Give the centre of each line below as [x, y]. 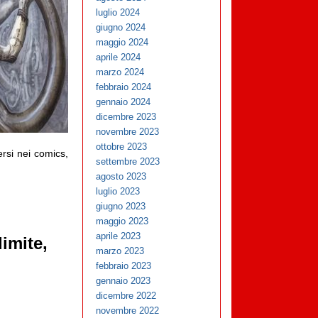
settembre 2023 [128, 162]
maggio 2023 [122, 221]
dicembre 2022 [126, 296]
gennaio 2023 [124, 281]
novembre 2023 [128, 132]
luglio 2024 [118, 13]
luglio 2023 [118, 192]
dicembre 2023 [126, 117]
